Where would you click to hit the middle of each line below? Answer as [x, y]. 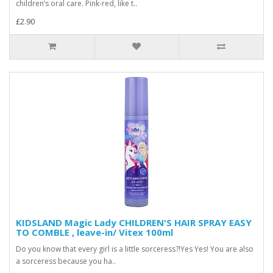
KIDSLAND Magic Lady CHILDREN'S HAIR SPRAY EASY [134, 222]
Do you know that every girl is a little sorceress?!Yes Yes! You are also [135, 249]
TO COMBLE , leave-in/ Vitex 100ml [94, 232]
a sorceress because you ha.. [66, 261]
